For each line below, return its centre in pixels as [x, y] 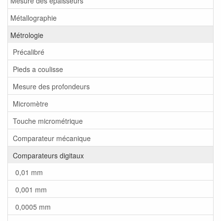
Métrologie [27, 35]
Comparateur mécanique [52, 138]
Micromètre [31, 103]
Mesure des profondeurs [51, 86]
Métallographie [34, 18]
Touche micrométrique [48, 121]
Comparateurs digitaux [48, 155]
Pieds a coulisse [38, 69]
